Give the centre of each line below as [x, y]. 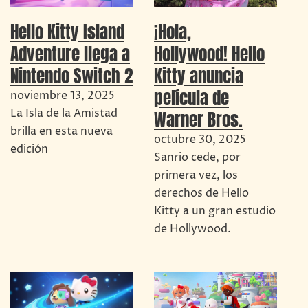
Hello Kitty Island [67, 31]
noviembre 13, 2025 [63, 95]
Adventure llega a [70, 53]
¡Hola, [173, 31]
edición [29, 149]
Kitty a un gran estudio [215, 211]
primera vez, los [196, 175]
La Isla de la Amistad [64, 113]
